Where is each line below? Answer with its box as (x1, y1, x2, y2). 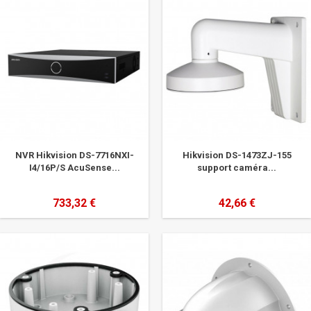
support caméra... (197, 162, 276, 173)
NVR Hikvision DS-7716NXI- (15, 150, 134, 160)
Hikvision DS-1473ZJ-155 (182, 150, 292, 160)
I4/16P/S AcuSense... (28, 162, 120, 173)
